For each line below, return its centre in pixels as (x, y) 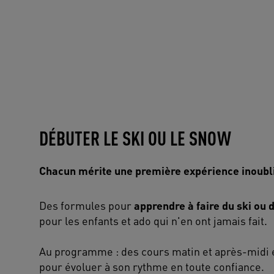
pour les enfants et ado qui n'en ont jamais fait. (153, 221)
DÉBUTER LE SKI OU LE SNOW (135, 138)
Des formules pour (87, 206)
